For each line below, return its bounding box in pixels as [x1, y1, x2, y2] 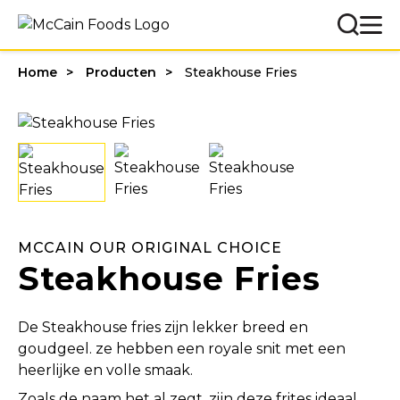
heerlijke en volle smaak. [18, 361, 193, 379]
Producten [86, 64, 156, 80]
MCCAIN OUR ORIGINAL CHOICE [18, 238, 282, 256]
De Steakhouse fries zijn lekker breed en [18, 318, 308, 336]
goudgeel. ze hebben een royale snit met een [18, 339, 346, 357]
